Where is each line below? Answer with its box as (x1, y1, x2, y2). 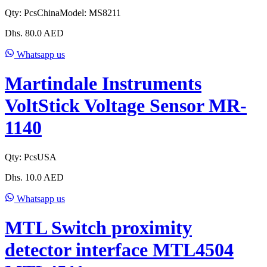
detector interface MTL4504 (5, 239, 234, 261)
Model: (60, 8, 89, 18)
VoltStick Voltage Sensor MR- (5, 95, 247, 117)
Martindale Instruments (5, 73, 201, 95)
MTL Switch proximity (5, 217, 192, 239)
